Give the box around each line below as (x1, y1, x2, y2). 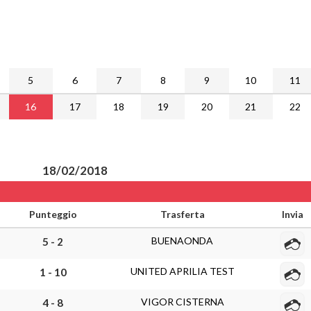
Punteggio (28, 208, 77, 220)
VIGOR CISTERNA (140, 296, 224, 308)
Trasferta (160, 208, 205, 220)
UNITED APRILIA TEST (130, 265, 235, 277)
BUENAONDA (151, 235, 213, 246)
